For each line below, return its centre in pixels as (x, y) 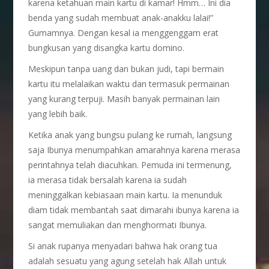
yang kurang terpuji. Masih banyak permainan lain (124, 99)
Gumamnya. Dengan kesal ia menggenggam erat (124, 33)
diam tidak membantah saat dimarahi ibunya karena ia (134, 210)
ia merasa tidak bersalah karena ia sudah (108, 180)
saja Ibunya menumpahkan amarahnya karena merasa (134, 150)
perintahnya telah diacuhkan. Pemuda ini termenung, (130, 165)
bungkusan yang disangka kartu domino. (107, 48)
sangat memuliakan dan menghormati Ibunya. (118, 225)
